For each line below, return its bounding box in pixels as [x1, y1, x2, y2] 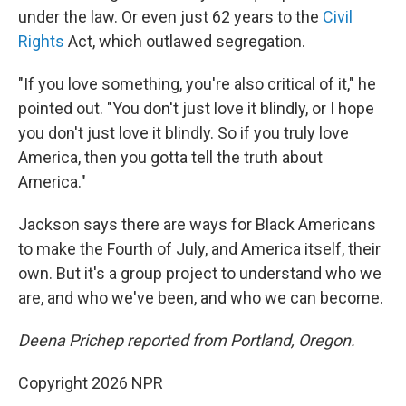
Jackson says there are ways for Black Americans [18, 215, 376, 235]
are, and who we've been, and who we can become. [18, 288, 383, 308]
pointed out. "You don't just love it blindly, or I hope [18, 99, 374, 119]
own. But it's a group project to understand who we [18, 264, 382, 284]
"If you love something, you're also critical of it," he [18, 74, 376, 94]
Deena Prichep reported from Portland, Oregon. [18, 331, 355, 351]
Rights [18, 32, 64, 52]
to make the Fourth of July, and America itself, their [18, 239, 381, 259]
